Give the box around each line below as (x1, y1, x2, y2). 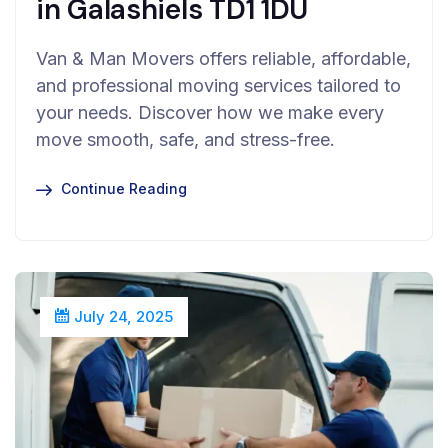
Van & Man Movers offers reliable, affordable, (36, 47, 411, 69)
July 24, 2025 (70, 306, 173, 326)
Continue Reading (61, 179, 187, 197)
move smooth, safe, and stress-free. (36, 128, 335, 150)
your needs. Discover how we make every (36, 101, 384, 123)
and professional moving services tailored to (36, 74, 401, 96)
